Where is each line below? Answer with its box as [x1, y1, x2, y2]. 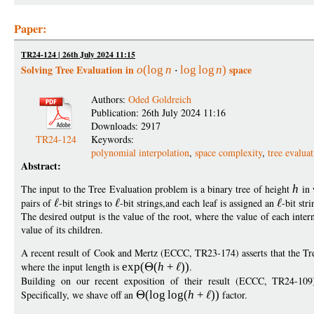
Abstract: [21, 158, 61, 173]
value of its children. [21, 223, 103, 236]
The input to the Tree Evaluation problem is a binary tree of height [21, 182, 293, 196]
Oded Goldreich [128, 93, 191, 106]
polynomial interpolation [91, 146, 189, 159]
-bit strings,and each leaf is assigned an [120, 196, 277, 210]
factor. [219, 288, 248, 301]
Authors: [91, 93, 128, 106]
